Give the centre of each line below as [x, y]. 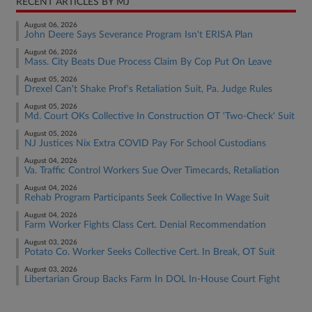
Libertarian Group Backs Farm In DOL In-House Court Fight [152, 279]
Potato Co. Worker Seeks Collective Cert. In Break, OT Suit [150, 252]
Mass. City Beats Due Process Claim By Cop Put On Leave [148, 62]
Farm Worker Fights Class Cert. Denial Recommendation [145, 225]
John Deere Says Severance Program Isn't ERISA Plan [139, 35]
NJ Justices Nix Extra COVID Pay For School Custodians [145, 143]
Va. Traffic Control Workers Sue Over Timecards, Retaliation [152, 171]
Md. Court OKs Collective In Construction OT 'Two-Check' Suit [159, 116]
